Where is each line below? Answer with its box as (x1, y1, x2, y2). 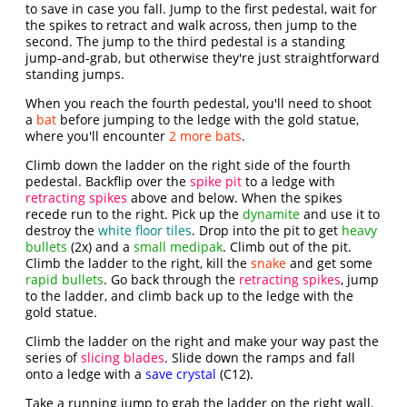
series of (25, 349, 82, 366)
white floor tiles (98, 222, 193, 239)
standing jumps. (25, 65, 125, 83)
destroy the (25, 222, 99, 239)
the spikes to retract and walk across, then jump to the (25, 16, 358, 34)
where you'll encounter (25, 127, 170, 144)
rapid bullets (25, 271, 104, 288)
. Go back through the (104, 271, 240, 288)
